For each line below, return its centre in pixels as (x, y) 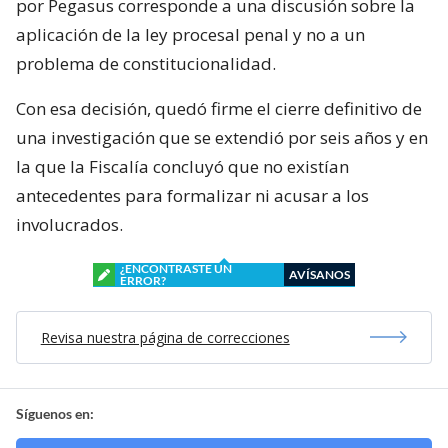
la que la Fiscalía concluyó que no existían (182, 166)
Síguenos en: (55, 413)
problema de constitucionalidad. (146, 63)
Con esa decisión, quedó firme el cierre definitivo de (219, 108)
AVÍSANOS (319, 274)
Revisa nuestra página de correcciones (165, 337)
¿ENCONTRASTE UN (176, 268)
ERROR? (143, 280)
